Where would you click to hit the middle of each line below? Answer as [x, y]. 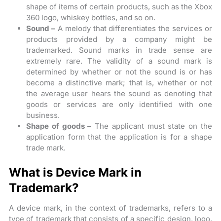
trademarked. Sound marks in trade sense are [119, 50]
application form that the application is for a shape [119, 137]
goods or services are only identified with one [119, 105]
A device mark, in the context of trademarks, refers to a [110, 208]
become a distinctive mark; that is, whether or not [119, 83]
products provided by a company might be [119, 39]
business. [43, 115]
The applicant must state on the [152, 126]
